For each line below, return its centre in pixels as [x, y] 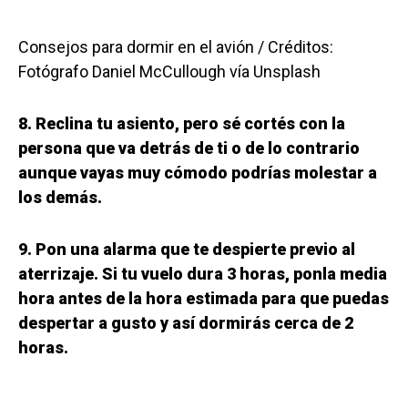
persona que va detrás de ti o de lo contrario [189, 148]
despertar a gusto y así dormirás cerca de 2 [186, 323]
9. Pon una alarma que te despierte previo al [187, 250]
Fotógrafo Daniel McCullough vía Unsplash [169, 72]
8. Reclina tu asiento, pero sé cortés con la [182, 124]
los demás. [60, 198]
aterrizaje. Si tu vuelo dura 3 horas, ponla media [203, 274]
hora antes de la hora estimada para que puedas [204, 299]
